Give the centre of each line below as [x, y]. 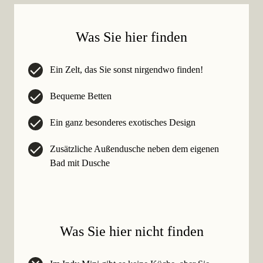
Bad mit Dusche [80, 163]
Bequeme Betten [81, 96]
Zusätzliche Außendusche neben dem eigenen [134, 149]
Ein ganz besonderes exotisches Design [123, 123]
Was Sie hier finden [131, 37]
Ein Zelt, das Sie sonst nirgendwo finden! [127, 70]
